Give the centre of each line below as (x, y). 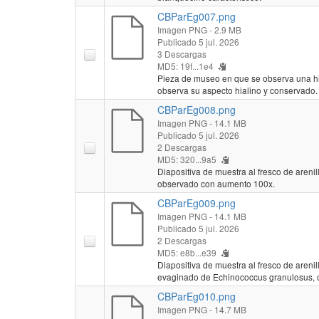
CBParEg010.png (196, 296)
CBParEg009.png (196, 203)
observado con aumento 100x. (216, 183)
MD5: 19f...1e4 (185, 66)
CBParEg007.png (196, 16)
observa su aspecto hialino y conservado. (237, 90)
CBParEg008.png (196, 109)
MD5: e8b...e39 (187, 252)
